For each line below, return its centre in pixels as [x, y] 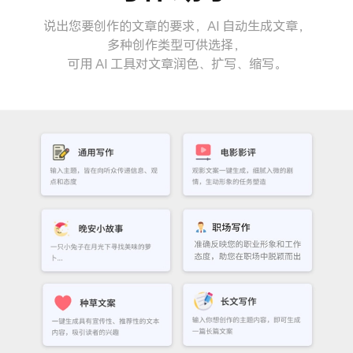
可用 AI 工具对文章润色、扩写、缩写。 [176, 63]
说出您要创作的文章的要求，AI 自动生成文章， [176, 26]
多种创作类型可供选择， [176, 45]
